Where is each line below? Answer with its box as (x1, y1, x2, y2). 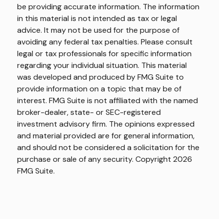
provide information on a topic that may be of (17, 83, 181, 94)
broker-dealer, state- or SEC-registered (17, 107, 161, 117)
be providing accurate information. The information (17, 1, 199, 12)
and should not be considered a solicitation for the (17, 142, 199, 153)
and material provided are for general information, (17, 130, 195, 141)
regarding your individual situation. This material (17, 60, 187, 70)
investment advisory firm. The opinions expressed (17, 118, 195, 129)
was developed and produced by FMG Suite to (17, 71, 184, 82)
